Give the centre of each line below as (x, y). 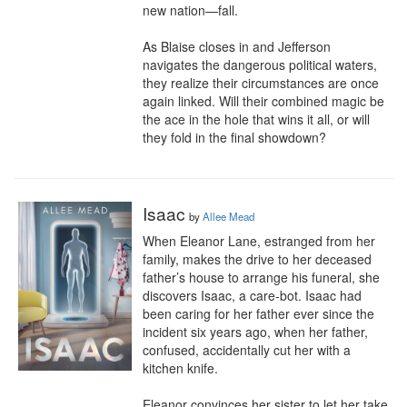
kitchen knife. (180, 368)
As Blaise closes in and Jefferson (237, 46)
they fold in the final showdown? (234, 137)
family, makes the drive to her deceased (257, 259)
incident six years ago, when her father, (255, 332)
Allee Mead (228, 216)
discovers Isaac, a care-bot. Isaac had (252, 295)
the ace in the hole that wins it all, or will (256, 119)
